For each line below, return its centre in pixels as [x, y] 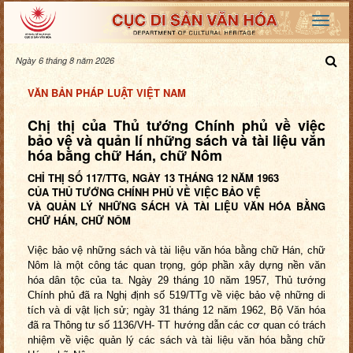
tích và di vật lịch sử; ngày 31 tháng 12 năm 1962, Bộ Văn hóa [176, 310]
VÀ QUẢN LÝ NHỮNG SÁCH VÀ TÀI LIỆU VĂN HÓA [162, 206]
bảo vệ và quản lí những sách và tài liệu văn [176, 141]
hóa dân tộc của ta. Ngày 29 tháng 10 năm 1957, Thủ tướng [176, 281]
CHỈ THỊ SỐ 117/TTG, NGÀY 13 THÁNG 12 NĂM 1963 [155, 178]
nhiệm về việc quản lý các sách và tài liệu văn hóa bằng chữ [176, 340]
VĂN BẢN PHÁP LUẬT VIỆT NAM [107, 93]
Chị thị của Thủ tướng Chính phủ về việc [176, 126]
